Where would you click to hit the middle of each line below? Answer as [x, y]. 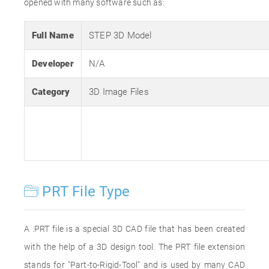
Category [51, 92]
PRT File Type [84, 192]
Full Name [53, 35]
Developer [53, 64]
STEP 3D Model [120, 35]
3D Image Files [119, 92]
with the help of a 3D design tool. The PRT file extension [134, 247]
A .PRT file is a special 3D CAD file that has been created [134, 229]
